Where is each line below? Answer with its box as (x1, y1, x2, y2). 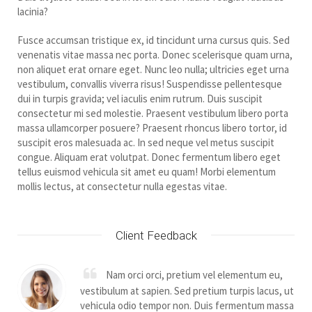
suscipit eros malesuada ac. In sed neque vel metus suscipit (17, 136, 274, 150)
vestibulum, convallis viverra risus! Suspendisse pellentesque (17, 77, 282, 91)
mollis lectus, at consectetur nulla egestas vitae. (17, 180, 227, 194)
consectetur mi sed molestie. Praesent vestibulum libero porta (17, 107, 288, 120)
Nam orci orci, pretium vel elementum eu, (104, 268, 283, 282)
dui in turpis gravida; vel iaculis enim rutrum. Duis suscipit (17, 92, 263, 106)
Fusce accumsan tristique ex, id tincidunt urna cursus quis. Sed (17, 33, 290, 47)
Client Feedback (115, 228, 197, 243)
